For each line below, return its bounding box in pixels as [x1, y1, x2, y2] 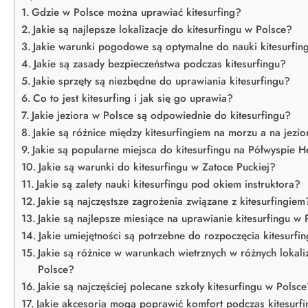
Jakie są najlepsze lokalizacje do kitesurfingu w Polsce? [33, 22, 293, 37]
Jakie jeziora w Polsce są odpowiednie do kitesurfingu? [32, 108, 291, 123]
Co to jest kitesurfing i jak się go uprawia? [33, 91, 234, 106]
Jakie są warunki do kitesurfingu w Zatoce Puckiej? [38, 159, 276, 175]
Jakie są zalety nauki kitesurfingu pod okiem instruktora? [36, 177, 301, 192]
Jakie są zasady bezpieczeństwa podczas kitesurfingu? [34, 56, 287, 71]
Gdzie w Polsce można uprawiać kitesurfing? [32, 5, 242, 20]
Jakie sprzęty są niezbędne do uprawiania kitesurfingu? [33, 74, 291, 89]
